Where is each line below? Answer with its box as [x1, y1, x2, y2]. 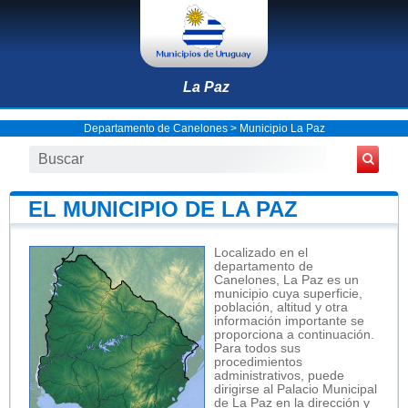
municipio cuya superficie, [214, 286, 362, 301]
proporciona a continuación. [214, 327, 374, 342]
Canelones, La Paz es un [214, 272, 359, 287]
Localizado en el [214, 245, 308, 260]
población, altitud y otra [214, 300, 348, 314]
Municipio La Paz [239, 121, 325, 135]
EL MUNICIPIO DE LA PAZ [28, 196, 298, 221]
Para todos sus [214, 341, 301, 355]
